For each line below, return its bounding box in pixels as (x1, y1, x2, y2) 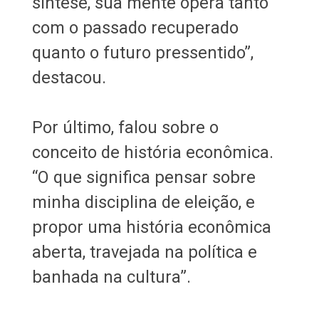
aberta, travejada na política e (31, 241, 257, 262)
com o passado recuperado (31, 17, 239, 38)
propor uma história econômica (31, 216, 271, 237)
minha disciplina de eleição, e (31, 192, 255, 212)
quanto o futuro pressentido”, (31, 42, 253, 63)
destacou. (31, 67, 110, 88)
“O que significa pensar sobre (31, 167, 256, 187)
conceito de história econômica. (31, 142, 273, 162)
